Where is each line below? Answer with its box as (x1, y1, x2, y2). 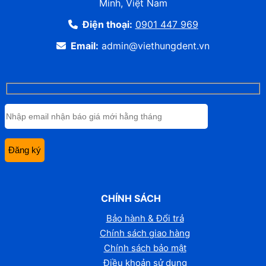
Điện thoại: (77, 18, 132, 30)
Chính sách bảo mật (103, 242, 186, 254)
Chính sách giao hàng (100, 227, 190, 239)
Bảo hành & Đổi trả (106, 212, 184, 224)
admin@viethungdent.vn (99, 39, 210, 52)
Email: (66, 39, 99, 52)
